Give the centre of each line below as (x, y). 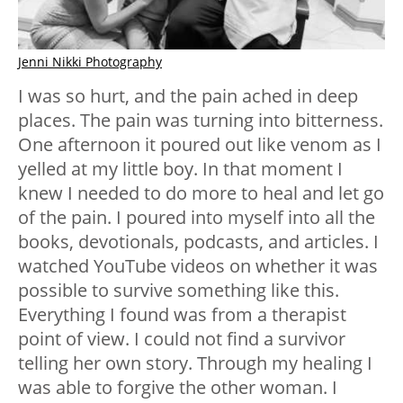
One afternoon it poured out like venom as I (200, 144)
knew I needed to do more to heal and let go (201, 193)
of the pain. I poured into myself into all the (197, 217)
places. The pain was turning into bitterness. (201, 120)
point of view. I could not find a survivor (182, 338)
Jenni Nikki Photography (90, 61)
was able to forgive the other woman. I (178, 387)
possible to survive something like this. (179, 290)
